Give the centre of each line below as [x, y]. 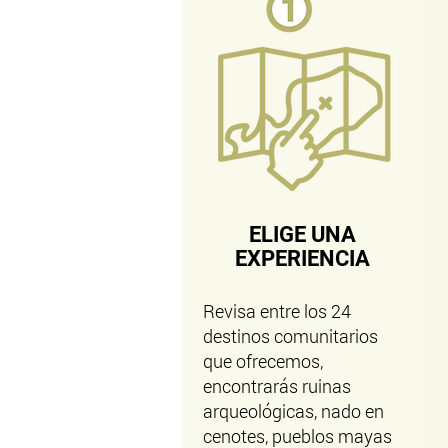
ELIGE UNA [302, 234]
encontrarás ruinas [276, 386]
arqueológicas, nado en [293, 411]
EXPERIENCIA [302, 258]
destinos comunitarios [290, 336]
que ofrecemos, [262, 361]
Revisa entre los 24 [276, 311]
